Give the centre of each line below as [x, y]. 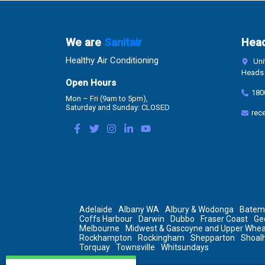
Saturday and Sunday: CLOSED [118, 108]
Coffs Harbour [106, 219]
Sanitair [123, 43]
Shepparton [213, 238]
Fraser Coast [224, 219]
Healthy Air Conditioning [112, 61]
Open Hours [91, 83]
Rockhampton [106, 238]
